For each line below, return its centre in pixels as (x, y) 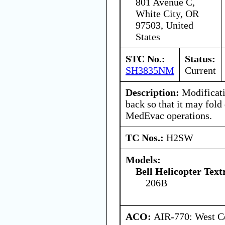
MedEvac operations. (169, 115)
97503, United (164, 25)
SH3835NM (150, 70)
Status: (200, 59)
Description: (152, 92)
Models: (143, 159)
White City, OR (167, 13)
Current (200, 70)
